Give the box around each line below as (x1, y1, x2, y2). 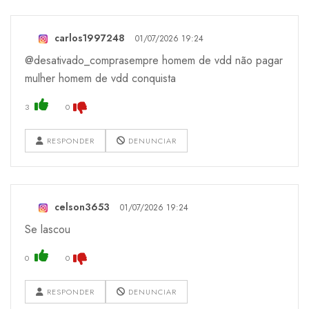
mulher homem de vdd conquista (25, 70, 176, 87)
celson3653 (54, 200, 110, 215)
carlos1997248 (54, 31, 125, 46)
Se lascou (25, 221, 70, 238)
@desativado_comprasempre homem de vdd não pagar (25, 52, 283, 69)
